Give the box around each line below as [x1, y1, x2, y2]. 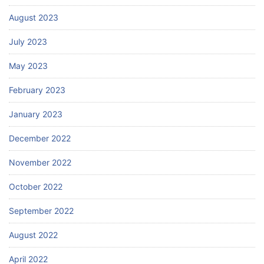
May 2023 [9, 61, 48, 71]
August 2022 [9, 230, 58, 240]
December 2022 [9, 133, 71, 144]
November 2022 [9, 157, 71, 168]
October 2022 [9, 181, 62, 192]
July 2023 [9, 37, 47, 47]
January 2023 [9, 109, 62, 120]
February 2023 [9, 85, 65, 95]
